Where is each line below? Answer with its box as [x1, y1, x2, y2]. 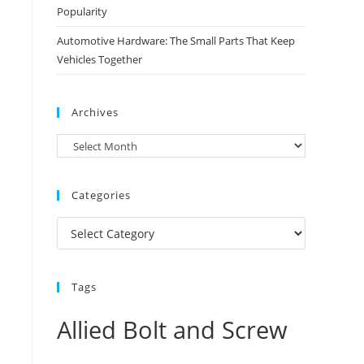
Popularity [57, 4, 107, 19]
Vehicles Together [57, 52, 142, 67]
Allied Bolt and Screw [57, 314, 288, 346]
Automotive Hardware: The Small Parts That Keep [57, 33, 295, 48]
